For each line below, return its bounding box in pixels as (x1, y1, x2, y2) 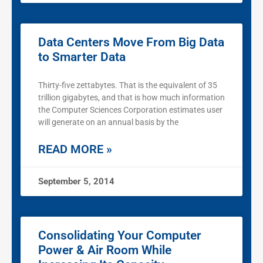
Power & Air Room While (38, 243, 171, 258)
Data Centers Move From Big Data (38, 35, 224, 50)
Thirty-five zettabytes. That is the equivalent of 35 (38, 80, 217, 90)
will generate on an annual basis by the (38, 117, 178, 127)
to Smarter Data (38, 50, 126, 65)
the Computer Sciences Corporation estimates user (38, 105, 222, 115)
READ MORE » (38, 142, 112, 157)
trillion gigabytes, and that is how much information (38, 93, 225, 103)
